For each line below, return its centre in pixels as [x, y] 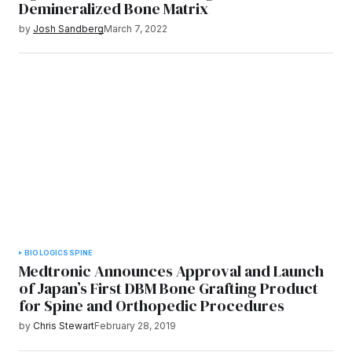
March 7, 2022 [136, 29]
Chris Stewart [64, 326]
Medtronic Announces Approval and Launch [171, 271]
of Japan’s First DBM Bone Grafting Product [169, 289]
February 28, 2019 [135, 326]
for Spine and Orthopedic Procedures [152, 306]
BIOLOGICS [47, 253]
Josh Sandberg [68, 29]
